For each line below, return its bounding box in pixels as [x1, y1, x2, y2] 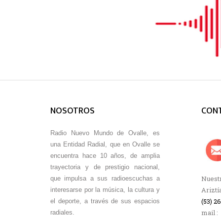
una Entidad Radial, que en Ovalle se [50, 140, 160, 148]
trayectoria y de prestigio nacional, [50, 163, 160, 171]
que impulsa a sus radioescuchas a [50, 174, 160, 182]
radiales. [50, 208, 74, 216]
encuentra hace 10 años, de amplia [50, 151, 160, 159]
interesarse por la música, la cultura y [50, 185, 160, 193]
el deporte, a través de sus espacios [50, 197, 160, 205]
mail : [201, 208, 220, 218]
